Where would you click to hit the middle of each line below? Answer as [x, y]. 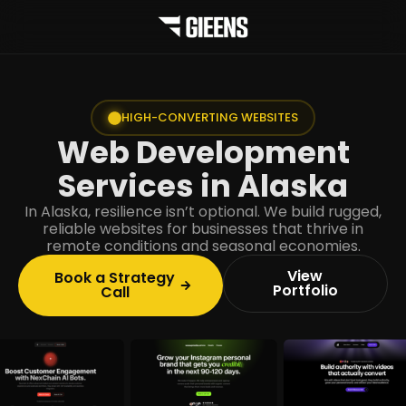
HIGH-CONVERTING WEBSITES [210, 117]
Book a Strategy [115, 278]
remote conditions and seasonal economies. [203, 246]
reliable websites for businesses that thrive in [203, 229]
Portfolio [305, 290]
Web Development [203, 152]
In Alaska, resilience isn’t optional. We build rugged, [203, 212]
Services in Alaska [203, 186]
